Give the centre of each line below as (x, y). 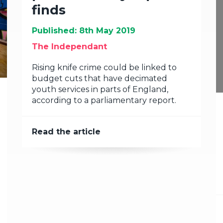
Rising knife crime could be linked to (104, 67)
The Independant (69, 47)
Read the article (66, 132)
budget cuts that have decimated (100, 78)
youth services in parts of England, (100, 89)
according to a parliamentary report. (104, 100)
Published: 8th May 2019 (84, 31)
